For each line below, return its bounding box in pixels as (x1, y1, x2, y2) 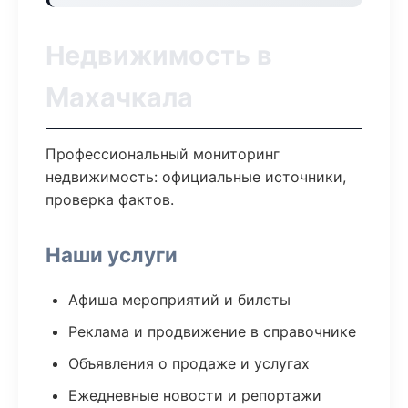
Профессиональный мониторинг (46, 145, 280, 163)
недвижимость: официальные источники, (46, 168, 346, 186)
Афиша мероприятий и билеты (68, 291, 291, 309)
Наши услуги (46, 242, 178, 267)
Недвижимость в (46, 39, 272, 71)
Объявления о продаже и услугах (68, 354, 310, 372)
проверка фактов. (46, 190, 174, 209)
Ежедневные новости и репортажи (68, 386, 321, 404)
